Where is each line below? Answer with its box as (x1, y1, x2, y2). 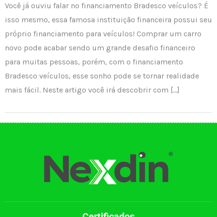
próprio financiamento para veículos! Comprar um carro (5, 29, 201, 38)
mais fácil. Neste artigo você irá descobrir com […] (5, 85, 180, 94)
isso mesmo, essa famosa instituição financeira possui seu (5, 15, 212, 24)
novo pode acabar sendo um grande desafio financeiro (5, 43, 195, 52)
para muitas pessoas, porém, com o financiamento (5, 57, 183, 66)
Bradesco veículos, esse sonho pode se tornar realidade (5, 71, 199, 80)
